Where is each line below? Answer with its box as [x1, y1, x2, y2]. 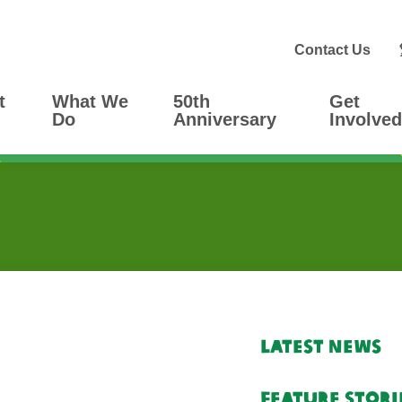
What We [52, 92, 129, 112]
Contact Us [294, 41, 371, 57]
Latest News [259, 335, 381, 358]
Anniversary [173, 109, 277, 130]
